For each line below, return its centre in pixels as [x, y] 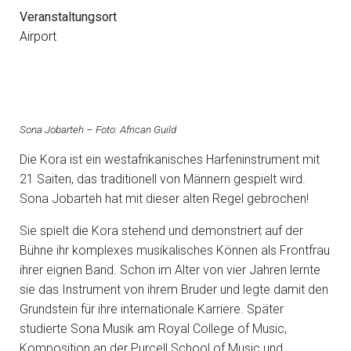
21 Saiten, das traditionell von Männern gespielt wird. [163, 179]
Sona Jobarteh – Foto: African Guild [98, 129]
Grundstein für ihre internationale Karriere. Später [152, 309]
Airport [38, 36]
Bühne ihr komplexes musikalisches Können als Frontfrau [175, 250]
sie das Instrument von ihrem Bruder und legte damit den [174, 289]
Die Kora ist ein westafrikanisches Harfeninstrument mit [170, 159]
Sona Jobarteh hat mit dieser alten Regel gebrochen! [164, 199]
